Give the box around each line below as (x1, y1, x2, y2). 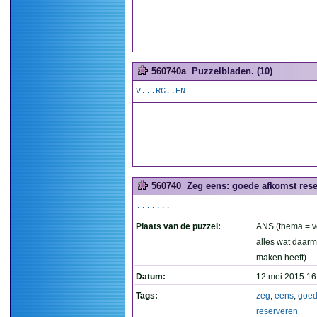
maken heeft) (256, 253, 306, 263)
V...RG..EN (136, 86, 185, 96)
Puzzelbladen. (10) (192, 66, 272, 76)
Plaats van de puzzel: (136, 221, 221, 231)
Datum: (136, 272, 166, 282)
